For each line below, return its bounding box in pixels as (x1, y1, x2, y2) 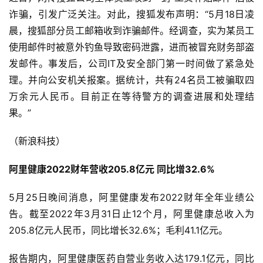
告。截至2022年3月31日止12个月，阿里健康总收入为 (9, 207, 254, 220)
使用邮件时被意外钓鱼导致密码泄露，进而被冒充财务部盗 (9, 41, 254, 53)
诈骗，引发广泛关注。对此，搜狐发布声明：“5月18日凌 (9, 8, 254, 20)
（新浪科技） (9, 134, 65, 147)
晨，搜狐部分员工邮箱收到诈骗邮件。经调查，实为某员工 (9, 24, 254, 36)
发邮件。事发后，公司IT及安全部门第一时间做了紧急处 (9, 57, 254, 69)
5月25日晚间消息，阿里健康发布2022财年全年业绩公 (9, 191, 254, 203)
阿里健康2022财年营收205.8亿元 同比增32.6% (9, 163, 215, 175)
